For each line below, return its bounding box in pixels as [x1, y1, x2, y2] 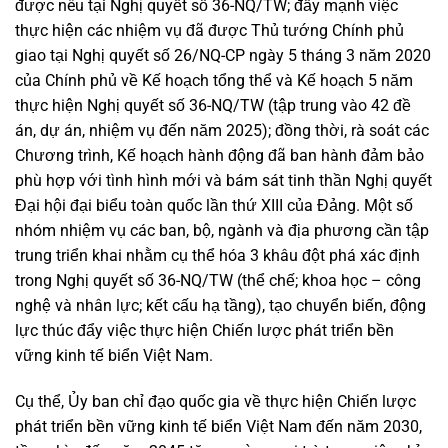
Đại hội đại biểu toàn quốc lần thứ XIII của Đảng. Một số [15, 195, 413, 215]
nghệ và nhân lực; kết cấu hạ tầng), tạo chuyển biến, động [15, 295, 426, 315]
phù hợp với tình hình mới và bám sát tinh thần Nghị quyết [15, 170, 432, 190]
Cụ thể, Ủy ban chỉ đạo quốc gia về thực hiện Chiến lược [15, 391, 416, 411]
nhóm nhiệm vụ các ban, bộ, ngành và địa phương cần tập [15, 220, 429, 240]
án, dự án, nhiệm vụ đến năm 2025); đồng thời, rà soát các [15, 120, 429, 140]
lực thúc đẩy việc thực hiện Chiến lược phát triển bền [15, 320, 394, 340]
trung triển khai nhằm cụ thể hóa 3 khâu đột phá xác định [15, 245, 420, 265]
